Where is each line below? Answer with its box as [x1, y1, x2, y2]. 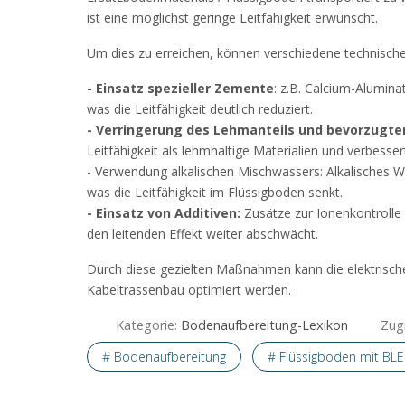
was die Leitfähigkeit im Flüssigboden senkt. [87, 184, 343, 202]
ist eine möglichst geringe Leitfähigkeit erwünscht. [87, 9, 381, 27]
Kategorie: [112, 316, 181, 334]
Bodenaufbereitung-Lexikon [181, 316, 348, 334]
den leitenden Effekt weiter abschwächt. [87, 225, 322, 243]
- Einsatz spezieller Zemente [87, 80, 274, 98]
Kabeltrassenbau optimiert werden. [87, 281, 291, 299]
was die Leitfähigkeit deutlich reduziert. [87, 100, 313, 118]
